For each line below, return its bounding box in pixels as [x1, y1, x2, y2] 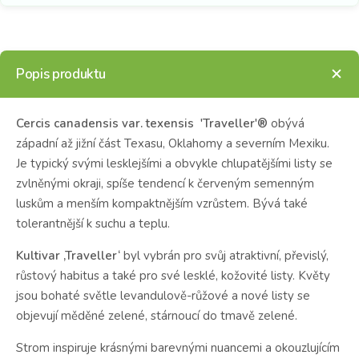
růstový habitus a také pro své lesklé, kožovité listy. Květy [16, 267, 330, 284]
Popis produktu [16, 64, 106, 83]
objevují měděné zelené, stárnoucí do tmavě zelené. [16, 307, 297, 324]
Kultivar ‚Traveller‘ [16, 247, 120, 264]
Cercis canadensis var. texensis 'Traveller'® [16, 115, 268, 131]
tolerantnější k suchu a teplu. [16, 215, 170, 232]
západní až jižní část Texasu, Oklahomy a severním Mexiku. [16, 135, 329, 151]
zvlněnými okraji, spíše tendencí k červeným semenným [16, 175, 314, 192]
